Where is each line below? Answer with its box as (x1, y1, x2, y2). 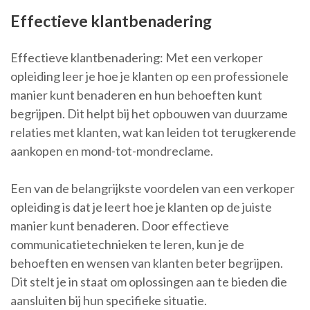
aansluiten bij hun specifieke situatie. (10, 293, 207, 309)
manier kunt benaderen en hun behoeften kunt (10, 87, 262, 103)
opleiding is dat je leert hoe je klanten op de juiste (10, 199, 272, 215)
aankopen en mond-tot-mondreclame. (10, 143, 213, 159)
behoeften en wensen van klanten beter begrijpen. (10, 255, 283, 271)
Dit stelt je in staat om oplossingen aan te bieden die (10, 274, 287, 290)
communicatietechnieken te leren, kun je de (10, 237, 244, 253)
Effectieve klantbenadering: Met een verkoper (10, 50, 263, 66)
